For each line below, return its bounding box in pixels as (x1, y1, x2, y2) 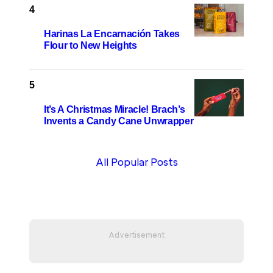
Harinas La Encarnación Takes (44, 28, 180, 39)
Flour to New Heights (44, 40, 137, 51)
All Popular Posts (95, 157, 178, 169)
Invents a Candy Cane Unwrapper (44, 115, 194, 126)
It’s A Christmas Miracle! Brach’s (44, 104, 185, 115)
